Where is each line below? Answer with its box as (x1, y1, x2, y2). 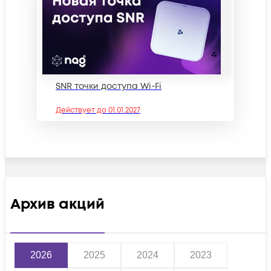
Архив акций (10, 194, 105, 214)
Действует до (56, 105, 108, 116)
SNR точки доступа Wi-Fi (56, 80, 162, 92)
